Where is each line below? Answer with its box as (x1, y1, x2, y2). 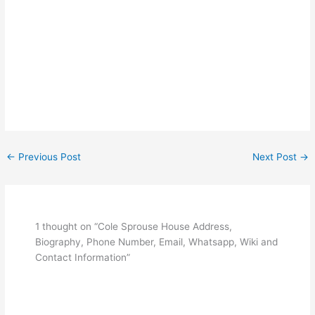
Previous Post (15, 150, 82, 162)
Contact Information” (35, 251, 131, 263)
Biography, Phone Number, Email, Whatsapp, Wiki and (35, 236, 278, 247)
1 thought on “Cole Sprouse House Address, (35, 220, 233, 232)
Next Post (252, 150, 300, 162)
